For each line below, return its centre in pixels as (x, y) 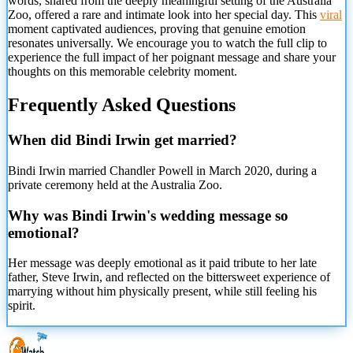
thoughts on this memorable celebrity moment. (123, 72)
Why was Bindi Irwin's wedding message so (148, 215)
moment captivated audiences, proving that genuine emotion (157, 29)
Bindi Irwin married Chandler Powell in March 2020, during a (162, 170)
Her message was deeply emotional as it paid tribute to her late (162, 263)
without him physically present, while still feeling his (185, 292)
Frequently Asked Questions (122, 105)
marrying (30, 292)
